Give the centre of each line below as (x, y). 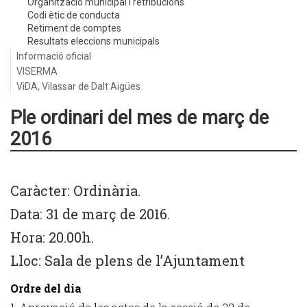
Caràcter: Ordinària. (75, 191)
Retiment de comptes (74, 28)
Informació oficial (54, 56)
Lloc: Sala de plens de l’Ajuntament (127, 260)
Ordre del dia (46, 288)
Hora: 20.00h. (52, 237)
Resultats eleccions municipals (94, 41)
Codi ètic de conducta (74, 15)
